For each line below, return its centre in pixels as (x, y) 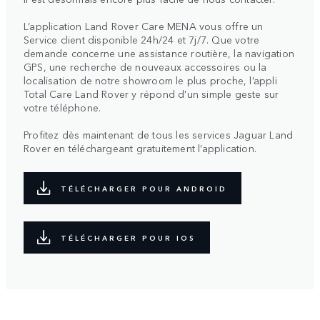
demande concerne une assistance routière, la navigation (159, 53)
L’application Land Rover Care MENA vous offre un (144, 26)
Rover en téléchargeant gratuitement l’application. (140, 148)
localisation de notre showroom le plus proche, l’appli (150, 80)
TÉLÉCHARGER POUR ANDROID (144, 188)
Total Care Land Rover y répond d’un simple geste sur (151, 94)
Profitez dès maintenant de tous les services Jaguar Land (159, 135)
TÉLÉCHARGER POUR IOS (128, 237)
